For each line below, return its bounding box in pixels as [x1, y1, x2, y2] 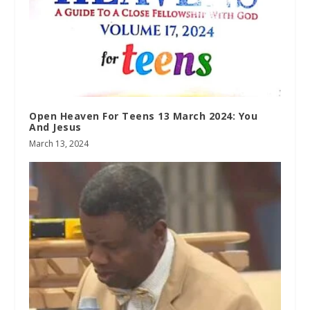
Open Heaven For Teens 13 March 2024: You [29, 109, 258, 123]
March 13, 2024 [29, 138, 89, 150]
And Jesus [29, 120, 82, 134]
